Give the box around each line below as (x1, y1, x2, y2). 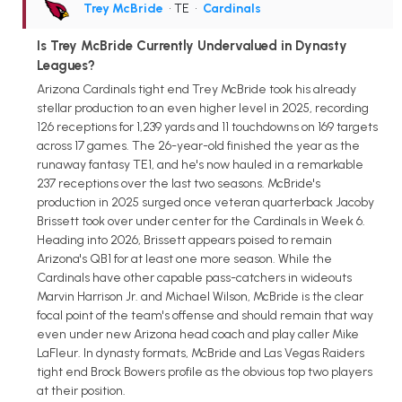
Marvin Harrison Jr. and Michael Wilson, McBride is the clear (37, 288, 363, 304)
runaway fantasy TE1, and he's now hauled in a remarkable (37, 156, 363, 172)
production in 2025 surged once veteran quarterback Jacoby (37, 194, 374, 210)
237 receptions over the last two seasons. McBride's (37, 175, 320, 191)
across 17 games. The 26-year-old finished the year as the (37, 137, 360, 153)
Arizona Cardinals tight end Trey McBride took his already (37, 81, 356, 97)
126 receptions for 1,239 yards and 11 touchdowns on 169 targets (37, 118, 378, 135)
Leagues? (37, 57, 95, 74)
